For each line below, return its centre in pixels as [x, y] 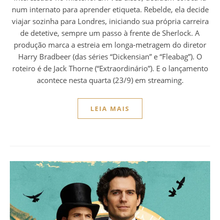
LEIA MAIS [110, 109]
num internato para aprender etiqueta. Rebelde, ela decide [110, 10]
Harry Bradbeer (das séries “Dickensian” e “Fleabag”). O [110, 57]
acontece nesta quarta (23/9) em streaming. [110, 80]
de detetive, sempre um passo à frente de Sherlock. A [110, 33]
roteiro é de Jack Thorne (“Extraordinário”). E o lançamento [110, 69]
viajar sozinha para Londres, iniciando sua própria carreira [110, 21]
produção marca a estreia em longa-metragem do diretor [110, 45]
